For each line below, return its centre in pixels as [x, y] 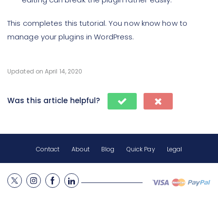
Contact [48, 149]
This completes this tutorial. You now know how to [97, 23]
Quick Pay [141, 149]
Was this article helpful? [54, 100]
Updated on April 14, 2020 [45, 71]
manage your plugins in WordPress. [71, 37]
